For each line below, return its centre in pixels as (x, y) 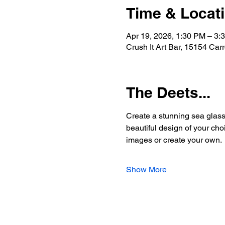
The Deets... (168, 92)
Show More (146, 170)
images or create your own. (174, 140)
